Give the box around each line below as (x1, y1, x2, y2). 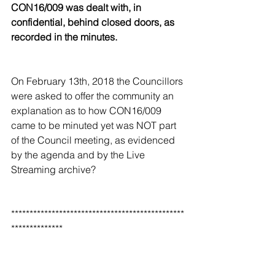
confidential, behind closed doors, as (11, 16, 177, 29)
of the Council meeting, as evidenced (11, 134, 177, 147)
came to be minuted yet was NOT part (11, 119, 179, 132)
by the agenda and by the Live (11, 149, 147, 161)
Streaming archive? (11, 163, 98, 176)
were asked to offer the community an (11, 90, 176, 103)
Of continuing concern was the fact (14, 252, 168, 265)
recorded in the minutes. (11, 31, 120, 44)
